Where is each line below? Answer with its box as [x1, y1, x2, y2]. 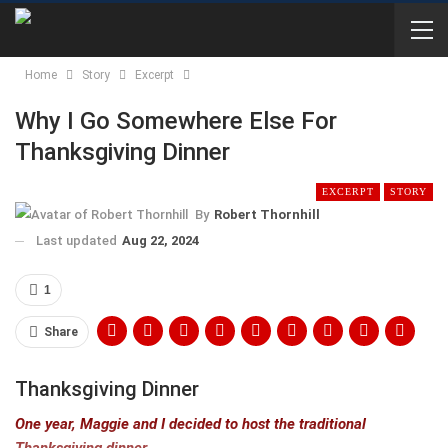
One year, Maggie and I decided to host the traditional [15, 414, 366, 433]
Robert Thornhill [214, 206, 320, 222]
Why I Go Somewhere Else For [15, 107, 337, 135]
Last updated [36, 232, 120, 248]
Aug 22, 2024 [122, 232, 199, 248]
